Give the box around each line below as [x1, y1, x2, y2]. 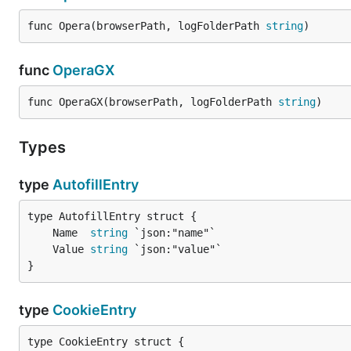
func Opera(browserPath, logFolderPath [27, 20, 266, 32]
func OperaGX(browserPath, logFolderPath [27, 96, 278, 108]
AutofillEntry [52, 176, 139, 193]
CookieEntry [52, 302, 136, 318]
